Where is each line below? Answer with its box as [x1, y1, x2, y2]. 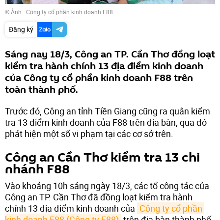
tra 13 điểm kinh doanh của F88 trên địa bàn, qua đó [5, 116, 207, 128]
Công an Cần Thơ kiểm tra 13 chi [5, 148, 200, 166]
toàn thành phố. [5, 82, 78, 97]
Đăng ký [9, 24, 33, 34]
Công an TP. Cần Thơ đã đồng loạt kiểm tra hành [5, 191, 192, 203]
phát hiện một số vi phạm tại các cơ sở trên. [5, 127, 173, 139]
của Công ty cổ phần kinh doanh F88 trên [5, 71, 193, 85]
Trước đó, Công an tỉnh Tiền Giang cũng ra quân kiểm [5, 105, 210, 117]
